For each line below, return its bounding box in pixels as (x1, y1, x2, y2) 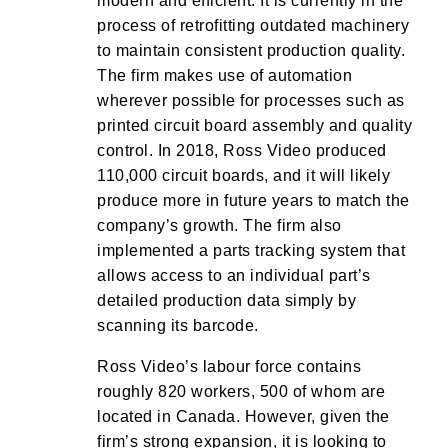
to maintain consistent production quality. (97, 42, 405, 59)
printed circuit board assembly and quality (97, 117, 412, 134)
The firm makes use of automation (97, 67, 352, 84)
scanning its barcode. (97, 317, 259, 334)
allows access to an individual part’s (97, 267, 371, 284)
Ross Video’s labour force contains (97, 358, 361, 375)
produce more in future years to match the (97, 192, 410, 209)
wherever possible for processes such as (97, 92, 405, 109)
